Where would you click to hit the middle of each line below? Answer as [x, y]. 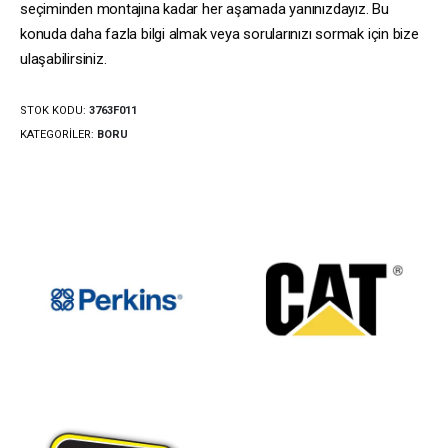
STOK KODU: [54, 110]
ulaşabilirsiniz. [63, 59]
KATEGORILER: [58, 134]
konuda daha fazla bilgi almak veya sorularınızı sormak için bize [219, 34]
